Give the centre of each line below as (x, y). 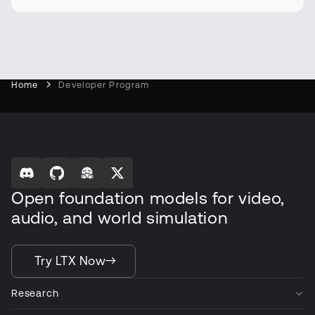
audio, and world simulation (120, 218)
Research (35, 293)
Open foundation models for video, (148, 198)
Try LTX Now (70, 261)
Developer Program (104, 85)
